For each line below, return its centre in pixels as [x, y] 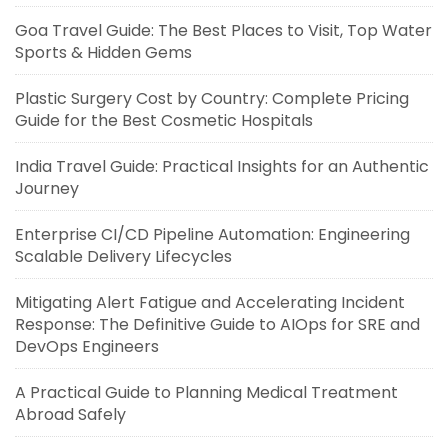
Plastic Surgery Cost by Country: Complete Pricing [212, 98]
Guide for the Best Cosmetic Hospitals [164, 120]
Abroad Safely [70, 414]
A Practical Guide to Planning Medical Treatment [206, 392]
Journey [47, 188]
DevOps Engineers [87, 346]
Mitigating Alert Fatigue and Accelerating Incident [210, 302]
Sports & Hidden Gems [103, 52]
